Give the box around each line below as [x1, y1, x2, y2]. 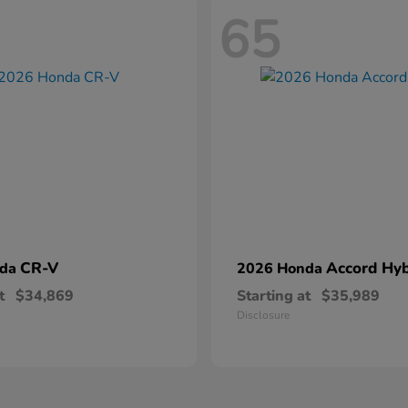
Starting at [237, 286, 311, 307]
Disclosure [237, 308, 290, 323]
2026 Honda [237, 259, 326, 280]
